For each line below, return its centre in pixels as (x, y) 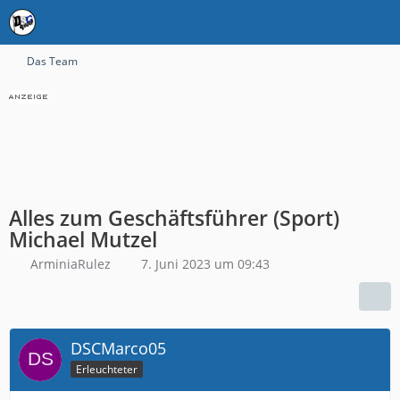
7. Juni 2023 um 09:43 (205, 264)
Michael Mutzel (83, 239)
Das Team (52, 61)
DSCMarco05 (118, 348)
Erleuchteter (107, 369)
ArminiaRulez (71, 264)
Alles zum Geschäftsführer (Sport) (174, 218)
